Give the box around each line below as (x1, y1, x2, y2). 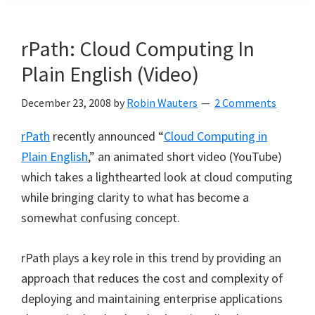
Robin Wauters (127, 96, 198, 110)
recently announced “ (50, 128, 164, 144)
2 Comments (214, 96, 276, 110)
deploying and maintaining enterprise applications (21, 290, 283, 307)
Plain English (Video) (21, 60, 199, 87)
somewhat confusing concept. (21, 210, 180, 226)
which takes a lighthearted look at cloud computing (21, 169, 292, 185)
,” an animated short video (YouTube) (88, 148, 282, 165)
